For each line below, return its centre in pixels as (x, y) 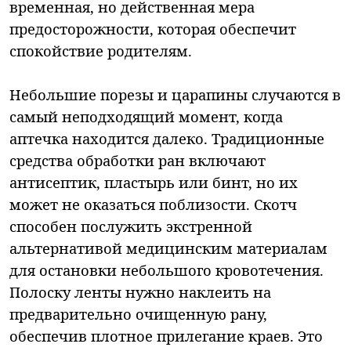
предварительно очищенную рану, (138, 313)
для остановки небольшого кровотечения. (166, 270)
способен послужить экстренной (131, 226)
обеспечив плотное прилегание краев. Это (166, 335)
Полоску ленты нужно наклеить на (140, 291)
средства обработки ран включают (138, 160)
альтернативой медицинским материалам (168, 248)
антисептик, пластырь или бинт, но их (154, 182)
